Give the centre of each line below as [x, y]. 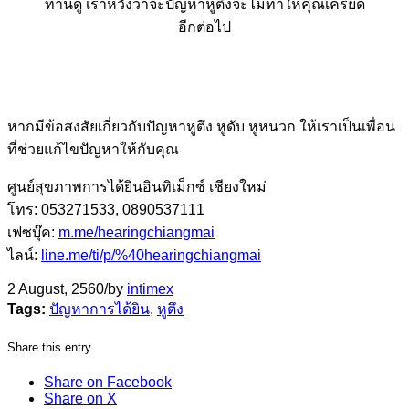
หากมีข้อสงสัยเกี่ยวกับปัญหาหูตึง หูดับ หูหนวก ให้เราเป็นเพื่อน [201, 126]
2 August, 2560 [56, 288]
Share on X [80, 398]
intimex [150, 288]
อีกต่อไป [204, 26]
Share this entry [49, 347]
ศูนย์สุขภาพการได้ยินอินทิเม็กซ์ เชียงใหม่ [137, 186]
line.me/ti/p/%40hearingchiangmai [151, 255]
